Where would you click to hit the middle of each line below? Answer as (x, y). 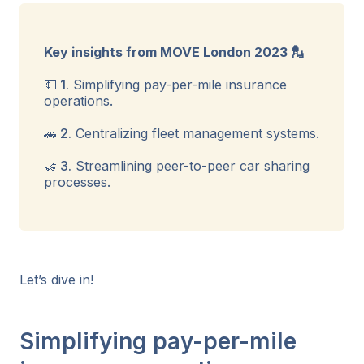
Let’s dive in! (56, 279)
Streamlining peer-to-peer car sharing (191, 165)
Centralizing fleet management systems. (195, 133)
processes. (77, 182)
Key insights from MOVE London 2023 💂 (174, 52)
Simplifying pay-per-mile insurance (178, 84)
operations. (78, 100)
